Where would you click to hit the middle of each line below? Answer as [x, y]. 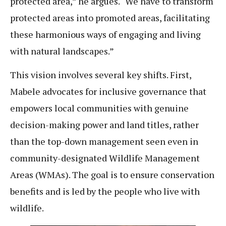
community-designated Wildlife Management [105, 158]
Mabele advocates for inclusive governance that [108, 92]
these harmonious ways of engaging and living [105, 35]
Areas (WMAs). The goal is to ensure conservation [112, 175]
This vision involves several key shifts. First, [101, 75]
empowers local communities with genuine [99, 108]
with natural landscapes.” [62, 51]
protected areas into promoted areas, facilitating [110, 18]
